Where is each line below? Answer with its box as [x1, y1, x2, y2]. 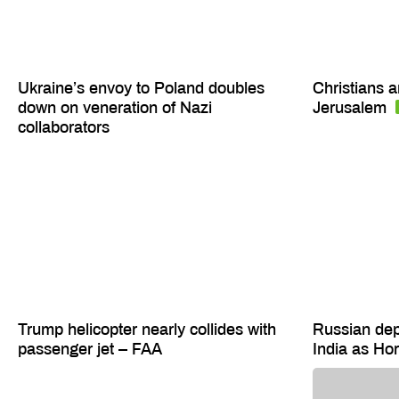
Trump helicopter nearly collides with [18, 321, 276, 339]
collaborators [18, 118, 110, 137]
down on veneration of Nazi [18, 99, 212, 118]
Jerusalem [312, 99, 391, 118]
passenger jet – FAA [18, 340, 162, 359]
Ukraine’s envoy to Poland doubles [18, 79, 265, 98]
